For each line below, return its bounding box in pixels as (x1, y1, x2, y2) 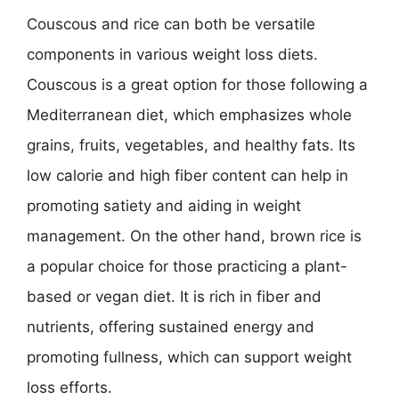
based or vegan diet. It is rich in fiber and (27, 287, 322, 305)
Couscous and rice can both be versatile (27, 14, 315, 33)
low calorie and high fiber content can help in (27, 166, 348, 184)
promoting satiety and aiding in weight (27, 196, 301, 215)
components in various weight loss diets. (27, 45, 318, 63)
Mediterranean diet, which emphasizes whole (27, 105, 352, 124)
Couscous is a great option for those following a (27, 75, 368, 94)
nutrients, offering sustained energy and (27, 317, 314, 336)
